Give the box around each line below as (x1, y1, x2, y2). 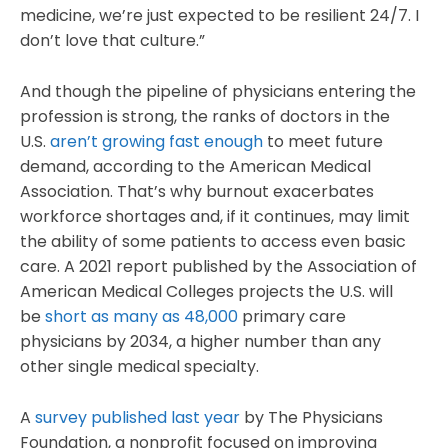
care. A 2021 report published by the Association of (20, 255, 417, 279)
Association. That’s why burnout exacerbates (20, 180, 374, 204)
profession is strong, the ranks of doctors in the (20, 105, 390, 129)
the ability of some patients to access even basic (20, 230, 406, 254)
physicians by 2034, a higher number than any (20, 330, 381, 354)
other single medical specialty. (20, 355, 259, 379)
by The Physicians (240, 406, 383, 430)
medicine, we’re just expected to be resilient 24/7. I (20, 4, 419, 28)
